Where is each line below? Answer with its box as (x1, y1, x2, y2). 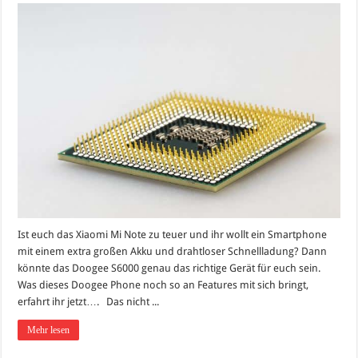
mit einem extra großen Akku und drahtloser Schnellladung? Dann (18, 245, 328, 257)
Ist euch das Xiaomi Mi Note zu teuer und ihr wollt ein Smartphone (18, 229, 328, 241)
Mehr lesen (27, 324, 70, 336)
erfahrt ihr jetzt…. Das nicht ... (18, 296, 160, 308)
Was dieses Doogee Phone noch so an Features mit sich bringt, (18, 279, 309, 291)
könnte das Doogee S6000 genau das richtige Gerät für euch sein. (18, 262, 321, 274)
